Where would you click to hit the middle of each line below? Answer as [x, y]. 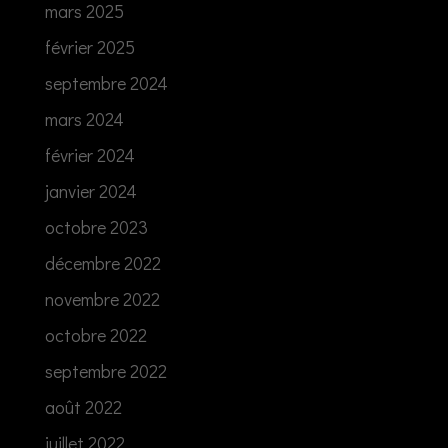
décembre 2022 [102, 262]
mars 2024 [84, 118]
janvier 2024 [90, 190]
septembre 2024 [106, 82]
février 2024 [89, 154]
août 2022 [83, 406]
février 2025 [89, 46]
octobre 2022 [95, 334]
